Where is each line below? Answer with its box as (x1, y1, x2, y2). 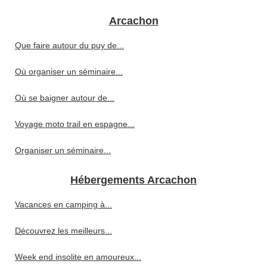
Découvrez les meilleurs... (15, 226, 112, 236)
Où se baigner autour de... (15, 93, 114, 103)
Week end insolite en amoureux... (15, 252, 141, 262)
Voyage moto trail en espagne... (15, 119, 135, 129)
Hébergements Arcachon (70, 174, 197, 187)
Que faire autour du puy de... (15, 41, 124, 51)
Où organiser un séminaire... (15, 67, 123, 77)
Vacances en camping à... (15, 200, 112, 210)
